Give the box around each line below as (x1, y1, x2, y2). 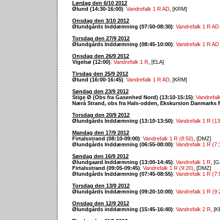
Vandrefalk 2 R (176, 206, 211, 212)
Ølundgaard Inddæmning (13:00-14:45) (72, 159, 173, 165)
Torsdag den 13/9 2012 (72, 182, 130, 189)
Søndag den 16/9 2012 (72, 153, 129, 159)
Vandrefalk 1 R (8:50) (143, 135, 193, 141)
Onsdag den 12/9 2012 (72, 200, 129, 206)
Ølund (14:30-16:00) (72, 5, 123, 12)
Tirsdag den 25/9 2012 (72, 70, 128, 77)
